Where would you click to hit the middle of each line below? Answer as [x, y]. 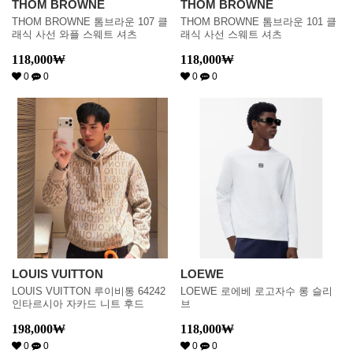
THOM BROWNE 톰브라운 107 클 [90, 22]
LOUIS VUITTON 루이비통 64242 [89, 291]
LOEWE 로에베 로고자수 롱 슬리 [256, 291]
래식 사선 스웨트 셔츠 [231, 34]
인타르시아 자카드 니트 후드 [78, 304]
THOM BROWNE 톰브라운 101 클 [258, 22]
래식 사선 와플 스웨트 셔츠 [74, 34]
